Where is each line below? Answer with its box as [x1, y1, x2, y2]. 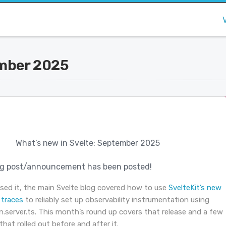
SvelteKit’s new [168, 183, 221, 193]
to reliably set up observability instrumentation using [23, 195, 209, 205]
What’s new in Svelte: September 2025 [16, 138, 160, 148]
